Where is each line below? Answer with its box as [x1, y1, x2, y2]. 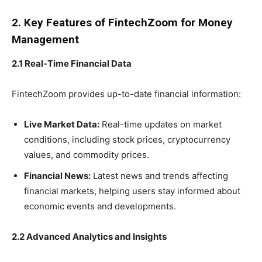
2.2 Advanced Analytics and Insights [12, 230, 167, 242]
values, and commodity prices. [24, 149, 149, 160]
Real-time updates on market [99, 118, 222, 130]
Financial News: [24, 170, 91, 181]
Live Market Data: [24, 118, 99, 130]
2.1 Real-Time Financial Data [12, 57, 132, 69]
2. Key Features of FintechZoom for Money [12, 15, 233, 29]
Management [12, 32, 79, 46]
